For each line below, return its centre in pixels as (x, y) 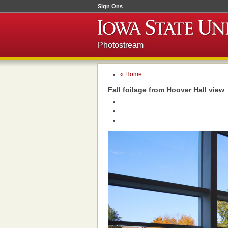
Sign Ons (110, 6)
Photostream (121, 45)
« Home (131, 74)
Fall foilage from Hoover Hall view (166, 90)
